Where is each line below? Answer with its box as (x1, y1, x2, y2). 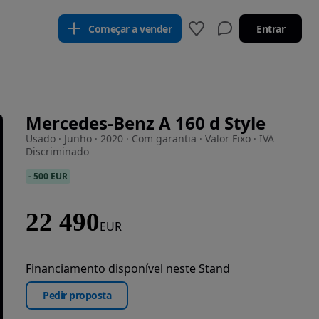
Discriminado (26, 145, 89, 158)
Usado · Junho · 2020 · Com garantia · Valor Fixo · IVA (26, 132, 274, 145)
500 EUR (33, 170, 68, 182)
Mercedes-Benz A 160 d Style (26, 111, 266, 135)
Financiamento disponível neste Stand (26, 260, 230, 276)
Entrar (256, 21, 285, 36)
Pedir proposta (43, 288, 111, 303)
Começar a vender (88, 21, 172, 36)
